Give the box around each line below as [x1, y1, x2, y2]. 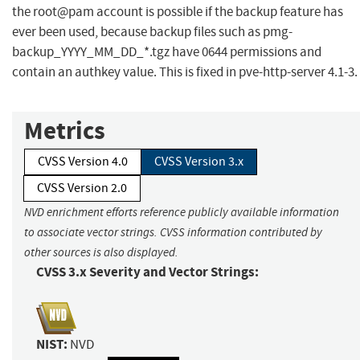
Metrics [24, 114, 105, 148]
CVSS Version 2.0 [37, 180, 127, 197]
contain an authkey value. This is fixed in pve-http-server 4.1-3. [12, 63, 358, 81]
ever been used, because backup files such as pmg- [12, 23, 292, 41]
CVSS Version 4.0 [38, 153, 128, 170]
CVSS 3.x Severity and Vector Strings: [36, 263, 259, 282]
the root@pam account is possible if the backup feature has [12, 3, 343, 21]
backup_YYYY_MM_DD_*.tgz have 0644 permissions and [12, 43, 321, 61]
